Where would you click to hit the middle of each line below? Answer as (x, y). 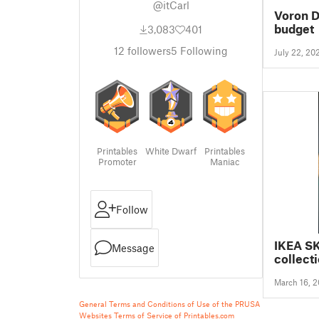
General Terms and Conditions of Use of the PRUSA (169, 304)
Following (203, 51)
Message (133, 248)
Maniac (224, 162)
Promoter (117, 162)
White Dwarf (171, 151)
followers (148, 51)
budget (294, 29)
